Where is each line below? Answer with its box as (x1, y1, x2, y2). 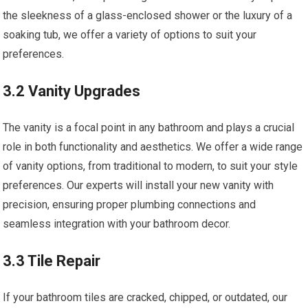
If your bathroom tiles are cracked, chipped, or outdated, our (3, 291, 288, 305)
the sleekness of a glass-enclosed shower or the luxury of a (3, 9, 293, 23)
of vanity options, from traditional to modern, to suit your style (3, 159, 298, 173)
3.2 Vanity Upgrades (3, 82, 141, 100)
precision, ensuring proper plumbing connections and (3, 198, 256, 212)
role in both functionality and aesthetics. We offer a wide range (3, 140, 303, 154)
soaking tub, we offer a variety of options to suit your (3, 28, 257, 42)
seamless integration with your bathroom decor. (3, 217, 231, 231)
